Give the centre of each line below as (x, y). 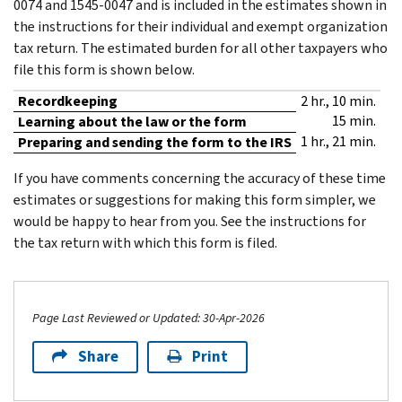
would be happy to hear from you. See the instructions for (190, 221)
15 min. (354, 120)
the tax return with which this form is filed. (145, 242)
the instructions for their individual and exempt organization (201, 26)
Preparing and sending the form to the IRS (155, 142)
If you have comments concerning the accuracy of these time (200, 178)
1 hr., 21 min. (338, 141)
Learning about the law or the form (132, 121)
